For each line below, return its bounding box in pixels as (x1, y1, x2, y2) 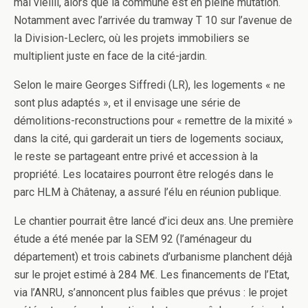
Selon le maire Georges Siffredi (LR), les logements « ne (14, 78, 285, 91)
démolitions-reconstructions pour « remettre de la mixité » (14, 113, 293, 127)
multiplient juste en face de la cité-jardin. (14, 49, 207, 63)
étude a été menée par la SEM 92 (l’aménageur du (14, 232, 252, 245)
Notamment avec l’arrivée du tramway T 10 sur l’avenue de (14, 13, 292, 27)
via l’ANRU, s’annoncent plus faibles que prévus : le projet (14, 285, 287, 299)
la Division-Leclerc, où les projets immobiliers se (14, 31, 250, 45)
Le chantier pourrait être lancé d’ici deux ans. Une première (14, 214, 294, 228)
